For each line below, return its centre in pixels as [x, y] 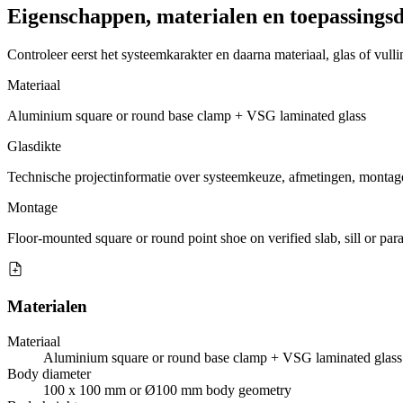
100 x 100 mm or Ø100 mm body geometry [167, 390]
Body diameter [49, 374]
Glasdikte [34, 146]
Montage [32, 207]
